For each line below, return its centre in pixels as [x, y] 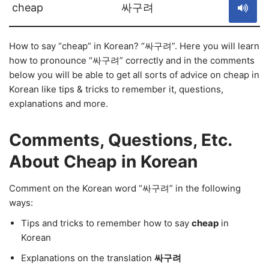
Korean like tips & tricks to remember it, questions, [116, 89]
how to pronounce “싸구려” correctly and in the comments [132, 60]
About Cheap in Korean [103, 162]
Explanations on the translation [88, 258]
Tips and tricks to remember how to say [106, 223]
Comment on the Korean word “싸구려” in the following [125, 188]
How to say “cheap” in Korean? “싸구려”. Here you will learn [134, 46]
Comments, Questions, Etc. [120, 140]
